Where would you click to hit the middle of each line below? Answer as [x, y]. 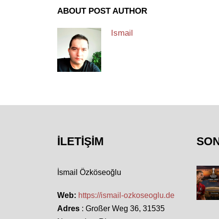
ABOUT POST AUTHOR [102, 11]
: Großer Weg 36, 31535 [122, 209]
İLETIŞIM [80, 142]
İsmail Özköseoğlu [89, 173]
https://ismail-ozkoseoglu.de [126, 196]
